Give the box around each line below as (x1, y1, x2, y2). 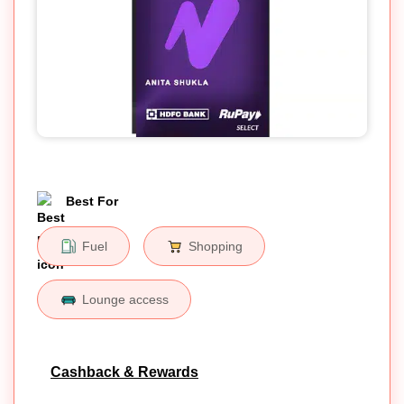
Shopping (188, 238, 243, 253)
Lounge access (82, 291, 169, 307)
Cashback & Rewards (50, 363, 198, 380)
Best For (66, 193, 118, 208)
